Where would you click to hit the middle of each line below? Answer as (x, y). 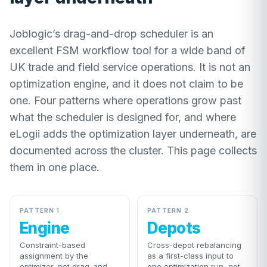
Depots (174, 228)
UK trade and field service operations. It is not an (130, 67)
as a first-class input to (190, 256)
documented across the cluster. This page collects (133, 150)
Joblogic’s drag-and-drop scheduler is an (111, 34)
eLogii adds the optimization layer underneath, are (133, 134)
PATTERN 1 (40, 210)
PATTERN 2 (168, 210)
